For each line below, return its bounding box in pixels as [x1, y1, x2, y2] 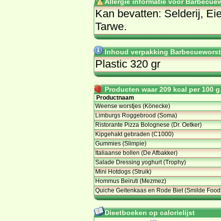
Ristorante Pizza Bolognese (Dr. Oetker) [95, 121, 202, 128]
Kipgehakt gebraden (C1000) [95, 130, 174, 138]
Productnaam [96, 94, 134, 101]
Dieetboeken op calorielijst [105, 208, 195, 217]
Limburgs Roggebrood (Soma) [95, 111, 177, 119]
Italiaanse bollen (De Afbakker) [95, 149, 178, 156]
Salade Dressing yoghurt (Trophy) [95, 158, 186, 166]
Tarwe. [95, 20, 127, 33]
